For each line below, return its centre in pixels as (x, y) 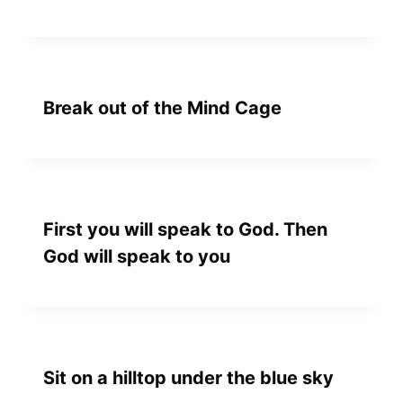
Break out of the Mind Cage (162, 107)
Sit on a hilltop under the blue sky (188, 377)
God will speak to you (137, 256)
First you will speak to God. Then (185, 229)
